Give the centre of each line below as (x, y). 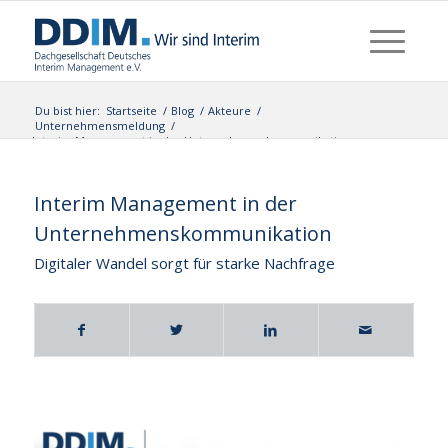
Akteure (229, 110)
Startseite (131, 110)
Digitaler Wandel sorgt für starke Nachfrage (184, 262)
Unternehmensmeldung (99, 125)
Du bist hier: (67, 110)
